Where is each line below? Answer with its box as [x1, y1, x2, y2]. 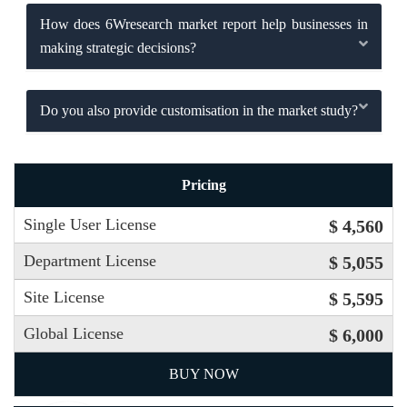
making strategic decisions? [39, 39, 196, 55]
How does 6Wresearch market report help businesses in [39, 15, 368, 32]
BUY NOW [168, 366, 239, 382]
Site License [24, 288, 104, 306]
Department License [24, 252, 156, 270]
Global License [24, 324, 124, 342]
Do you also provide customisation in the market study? [39, 102, 358, 118]
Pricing [181, 177, 226, 193]
